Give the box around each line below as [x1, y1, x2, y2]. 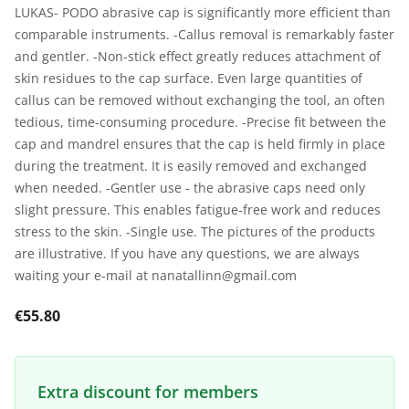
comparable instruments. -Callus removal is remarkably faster [15, 26, 394, 44]
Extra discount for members [37, 381, 258, 404]
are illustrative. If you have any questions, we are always [15, 245, 360, 263]
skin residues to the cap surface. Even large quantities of [15, 69, 362, 88]
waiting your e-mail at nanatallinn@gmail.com [15, 267, 297, 285]
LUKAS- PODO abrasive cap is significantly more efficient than [15, 4, 391, 22]
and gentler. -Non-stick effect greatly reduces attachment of [15, 47, 381, 66]
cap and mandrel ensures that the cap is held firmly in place [15, 135, 385, 153]
